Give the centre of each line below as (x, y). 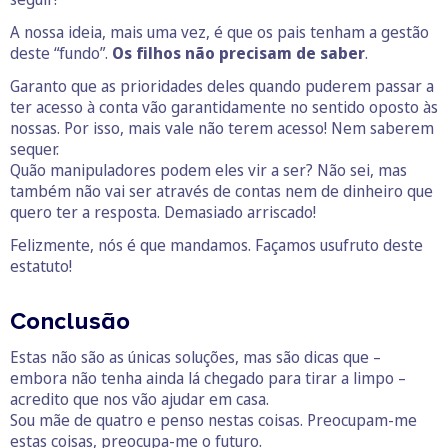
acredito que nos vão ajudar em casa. (139, 398)
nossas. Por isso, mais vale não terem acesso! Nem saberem (222, 127)
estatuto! (41, 265)
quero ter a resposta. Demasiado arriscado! (163, 211)
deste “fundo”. (61, 52)
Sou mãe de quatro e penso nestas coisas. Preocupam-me (213, 419)
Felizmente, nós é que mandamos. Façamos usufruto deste (216, 244)
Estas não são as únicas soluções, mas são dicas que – (195, 356)
